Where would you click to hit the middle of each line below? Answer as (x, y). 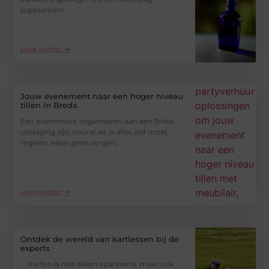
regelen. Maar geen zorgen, (69, 142)
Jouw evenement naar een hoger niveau (102, 96)
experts (35, 248)
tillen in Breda (49, 105)
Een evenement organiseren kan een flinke (97, 121)
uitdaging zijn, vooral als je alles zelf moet (94, 131)
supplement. (44, 10)
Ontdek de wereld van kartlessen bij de (100, 239)
